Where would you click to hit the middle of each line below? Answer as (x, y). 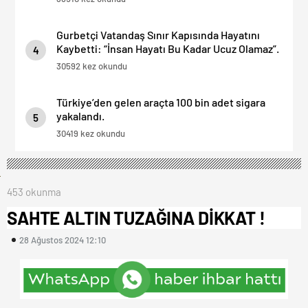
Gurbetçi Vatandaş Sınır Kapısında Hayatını (158, 34)
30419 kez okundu (91, 133)
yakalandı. (80, 115)
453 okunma (34, 191)
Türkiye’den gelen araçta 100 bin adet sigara (161, 102)
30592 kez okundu (92, 66)
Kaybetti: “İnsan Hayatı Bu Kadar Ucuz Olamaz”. (168, 48)
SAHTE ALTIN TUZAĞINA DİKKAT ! (136, 217)
